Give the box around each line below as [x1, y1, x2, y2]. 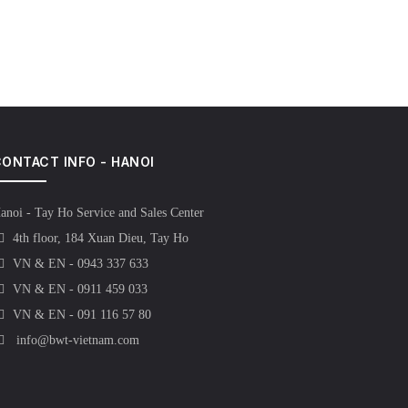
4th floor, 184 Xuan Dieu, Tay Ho [12, 231, 189, 245]
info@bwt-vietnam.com [12, 333, 139, 347]
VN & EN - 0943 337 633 [12, 257, 148, 270]
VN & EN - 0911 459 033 [12, 282, 148, 296]
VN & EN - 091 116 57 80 [12, 308, 151, 321]
